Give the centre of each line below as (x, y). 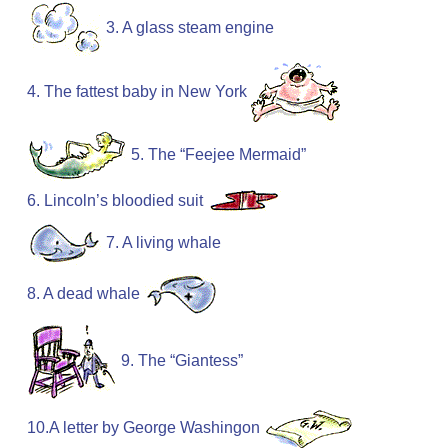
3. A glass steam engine (190, 28)
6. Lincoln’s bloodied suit (115, 201)
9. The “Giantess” (182, 361)
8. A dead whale (83, 294)
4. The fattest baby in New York (137, 92)
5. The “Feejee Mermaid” (218, 155)
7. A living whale (163, 243)
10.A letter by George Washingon (143, 428)
